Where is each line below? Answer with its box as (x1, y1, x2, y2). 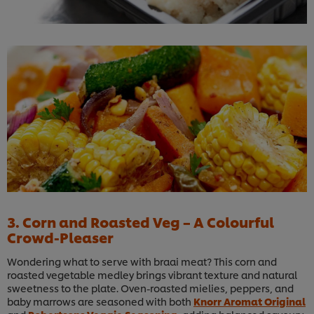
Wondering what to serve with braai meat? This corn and (7, 254, 277, 268)
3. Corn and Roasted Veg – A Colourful (7, 212, 274, 232)
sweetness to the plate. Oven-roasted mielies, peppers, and (7, 281, 294, 295)
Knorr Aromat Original (193, 294, 306, 308)
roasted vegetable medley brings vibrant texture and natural (7, 268, 297, 282)
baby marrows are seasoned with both (7, 294, 193, 308)
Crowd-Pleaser (7, 227, 114, 247)
